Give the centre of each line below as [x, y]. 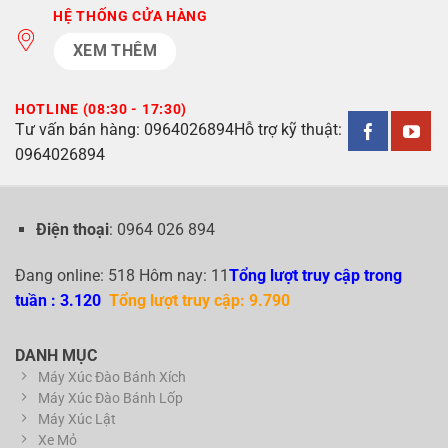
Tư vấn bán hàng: [79, 129]
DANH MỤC [56, 355]
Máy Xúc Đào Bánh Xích [112, 376]
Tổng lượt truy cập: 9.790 [203, 300]
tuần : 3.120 [62, 300]
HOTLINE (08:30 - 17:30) [101, 108]
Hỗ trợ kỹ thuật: [288, 129]
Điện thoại [72, 229]
